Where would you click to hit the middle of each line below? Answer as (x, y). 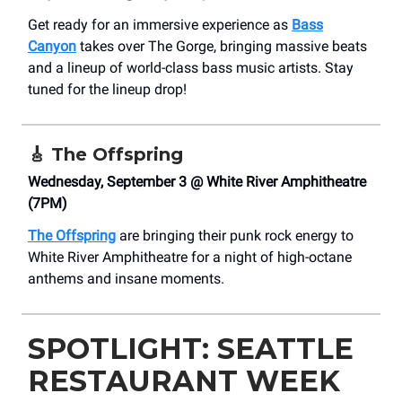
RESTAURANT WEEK (184, 381)
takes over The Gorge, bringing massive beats (222, 47)
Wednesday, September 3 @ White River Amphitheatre (197, 182)
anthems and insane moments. (126, 279)
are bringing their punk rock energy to (235, 236)
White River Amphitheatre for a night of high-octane (190, 258)
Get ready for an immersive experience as (160, 25)
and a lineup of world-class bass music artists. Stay (191, 68)
